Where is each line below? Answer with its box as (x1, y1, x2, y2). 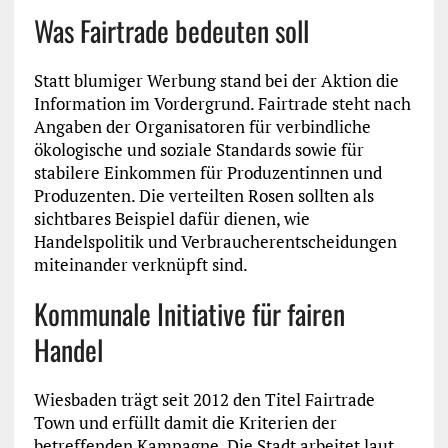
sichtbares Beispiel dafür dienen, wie (33, 207, 310, 231)
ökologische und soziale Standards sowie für (33, 138, 364, 162)
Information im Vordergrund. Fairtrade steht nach (33, 92, 411, 116)
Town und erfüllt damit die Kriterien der (33, 411, 337, 435)
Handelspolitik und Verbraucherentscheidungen (33, 230, 397, 254)
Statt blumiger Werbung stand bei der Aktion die (33, 69, 399, 93)
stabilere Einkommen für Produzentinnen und (33, 161, 382, 185)
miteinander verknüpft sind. (33, 253, 248, 277)
